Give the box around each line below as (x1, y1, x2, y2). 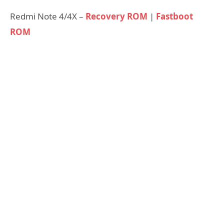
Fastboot (156, 10, 193, 22)
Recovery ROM (85, 10, 147, 22)
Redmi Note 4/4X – (10, 10, 85, 22)
